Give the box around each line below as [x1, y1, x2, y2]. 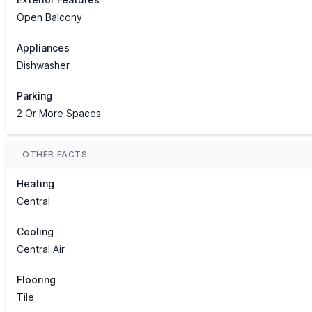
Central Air [17, 243, 65, 256]
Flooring [17, 274, 56, 286]
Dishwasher [17, 59, 70, 72]
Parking [17, 90, 52, 102]
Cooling [17, 226, 54, 238]
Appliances [17, 42, 70, 54]
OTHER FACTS [22, 149, 88, 160]
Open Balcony [17, 11, 82, 24]
